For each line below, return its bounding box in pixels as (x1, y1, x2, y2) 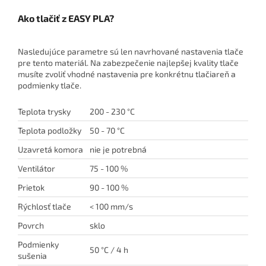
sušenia (18, 250, 47, 261)
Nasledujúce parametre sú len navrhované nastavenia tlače (18, 46, 243, 56)
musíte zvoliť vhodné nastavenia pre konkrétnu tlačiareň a (18, 68, 236, 79)
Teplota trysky (18, 106, 71, 116)
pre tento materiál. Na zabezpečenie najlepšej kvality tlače (18, 57, 239, 68)
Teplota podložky (18, 125, 81, 135)
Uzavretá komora (18, 144, 83, 154)
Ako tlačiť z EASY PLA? (18, 12, 114, 24)
